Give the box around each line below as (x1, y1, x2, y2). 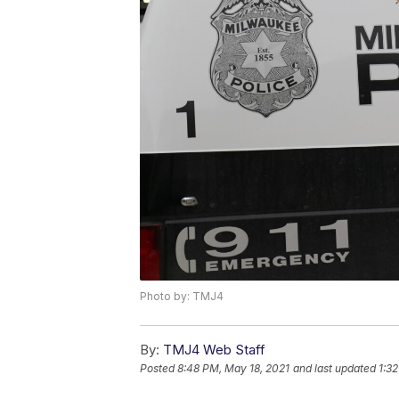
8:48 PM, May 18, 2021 (177, 362, 289, 376)
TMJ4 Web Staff (163, 341, 265, 359)
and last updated (293, 362, 376, 376)
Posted (140, 362, 177, 376)
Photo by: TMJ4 (140, 289, 224, 304)
